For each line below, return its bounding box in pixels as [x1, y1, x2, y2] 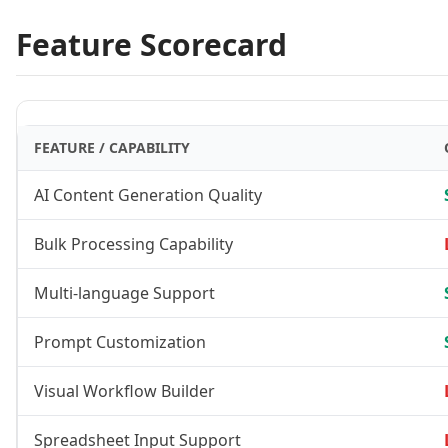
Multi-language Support [34, 282, 215, 304]
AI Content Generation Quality [34, 184, 262, 206]
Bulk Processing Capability [34, 233, 233, 255]
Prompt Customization [34, 331, 206, 353]
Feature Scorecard [16, 24, 287, 65]
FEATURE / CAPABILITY [34, 138, 190, 157]
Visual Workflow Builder [34, 380, 215, 402]
